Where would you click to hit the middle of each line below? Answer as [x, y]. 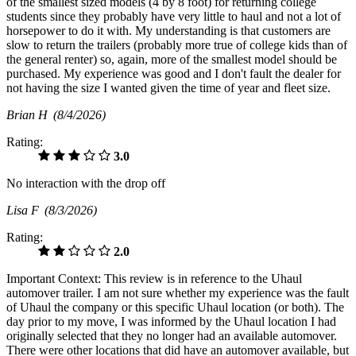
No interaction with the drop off [86, 183]
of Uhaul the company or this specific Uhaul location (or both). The [175, 307]
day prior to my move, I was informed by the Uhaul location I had [171, 321]
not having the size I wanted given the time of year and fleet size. [168, 87]
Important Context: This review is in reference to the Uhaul [154, 278]
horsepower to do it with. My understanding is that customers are [168, 30]
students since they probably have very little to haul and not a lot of [174, 16]
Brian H [30, 114]
